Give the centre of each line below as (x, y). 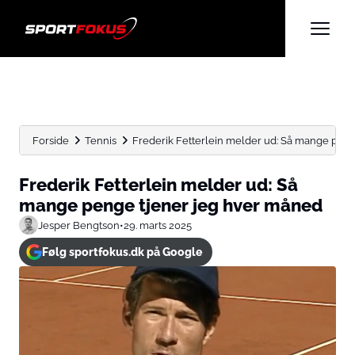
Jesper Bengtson (79, 225)
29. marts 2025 (158, 225)
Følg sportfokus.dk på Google (122, 252)
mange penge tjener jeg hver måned (171, 205)
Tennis (101, 140)
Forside (51, 140)
